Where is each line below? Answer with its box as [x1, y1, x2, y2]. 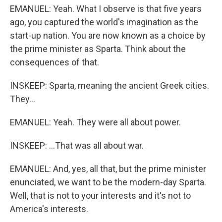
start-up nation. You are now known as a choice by [10, 30, 206, 41]
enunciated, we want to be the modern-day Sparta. [10, 177, 206, 187]
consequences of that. [10, 57, 99, 67]
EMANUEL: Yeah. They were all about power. [10, 117, 181, 127]
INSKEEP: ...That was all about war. [10, 140, 144, 151]
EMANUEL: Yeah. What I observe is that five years [10, 3, 202, 14]
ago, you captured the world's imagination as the [10, 17, 198, 27]
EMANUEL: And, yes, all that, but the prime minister [10, 164, 206, 174]
